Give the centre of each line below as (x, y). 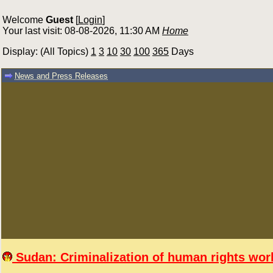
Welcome (24, 20)
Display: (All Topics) (47, 51)
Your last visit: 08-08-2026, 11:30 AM (82, 31)
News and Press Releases (61, 76)
